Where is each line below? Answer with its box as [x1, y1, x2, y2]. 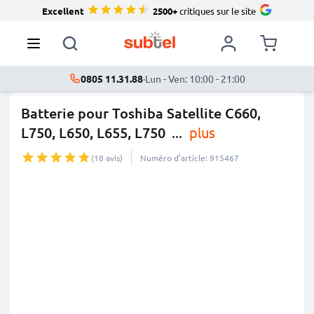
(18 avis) [91, 152, 123, 163]
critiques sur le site [177, 4, 256, 17]
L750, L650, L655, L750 [21, 123, 165, 142]
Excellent [41, 4, 84, 17]
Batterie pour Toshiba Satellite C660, [21, 104, 261, 122]
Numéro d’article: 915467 [140, 152, 239, 163]
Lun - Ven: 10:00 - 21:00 [144, 72, 245, 85]
